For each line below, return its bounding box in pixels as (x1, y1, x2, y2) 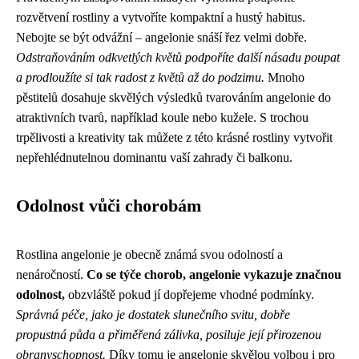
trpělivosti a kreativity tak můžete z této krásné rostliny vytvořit (16, 131, 333, 144)
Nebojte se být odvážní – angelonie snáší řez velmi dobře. (16, 30, 307, 44)
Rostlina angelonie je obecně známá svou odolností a (16, 248, 283, 261)
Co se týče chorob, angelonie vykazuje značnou (87, 268, 341, 281)
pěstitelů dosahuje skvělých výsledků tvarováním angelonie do (16, 91, 331, 104)
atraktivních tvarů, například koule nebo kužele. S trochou (16, 111, 309, 124)
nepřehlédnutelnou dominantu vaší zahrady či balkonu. (16, 151, 292, 164)
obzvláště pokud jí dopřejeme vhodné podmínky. (65, 288, 314, 301)
